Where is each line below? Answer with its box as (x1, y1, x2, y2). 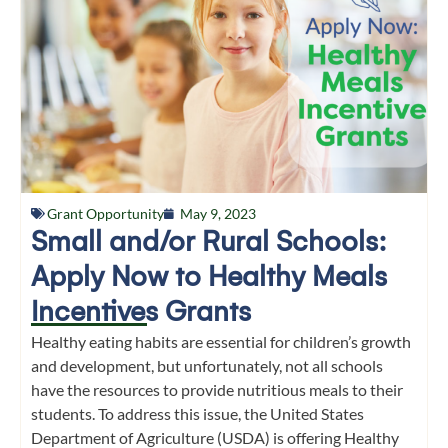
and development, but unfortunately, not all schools (31, 355, 383, 375)
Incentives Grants (31, 294, 251, 328)
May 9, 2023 (180, 204, 256, 222)
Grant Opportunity (47, 204, 164, 222)
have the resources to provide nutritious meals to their (31, 379, 403, 399)
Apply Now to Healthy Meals (31, 259, 387, 293)
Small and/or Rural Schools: (31, 224, 387, 258)
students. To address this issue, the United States (31, 403, 364, 423)
